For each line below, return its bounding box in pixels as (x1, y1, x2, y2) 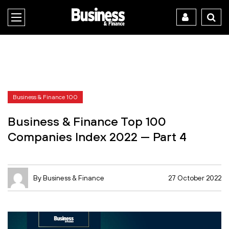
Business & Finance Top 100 (8, 113, 166, 128)
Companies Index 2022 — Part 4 (8, 129, 187, 144)
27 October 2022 (168, 173, 221, 182)
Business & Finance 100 (13, 93, 78, 101)
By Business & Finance (33, 173, 104, 182)
